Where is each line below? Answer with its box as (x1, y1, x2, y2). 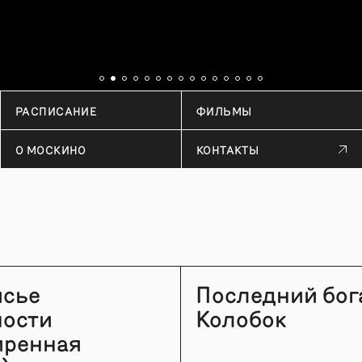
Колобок (196, 302, 287, 332)
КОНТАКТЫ (196, 141, 259, 157)
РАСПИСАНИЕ (15, 103, 98, 118)
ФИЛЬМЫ (196, 103, 252, 118)
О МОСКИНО (15, 141, 86, 157)
